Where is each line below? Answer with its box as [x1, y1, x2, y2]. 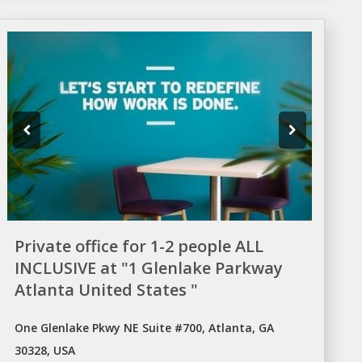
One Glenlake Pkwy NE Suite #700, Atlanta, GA [15, 319, 275, 335]
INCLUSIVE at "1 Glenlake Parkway [15, 256, 284, 279]
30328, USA [15, 342, 76, 358]
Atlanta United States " [15, 278, 199, 301]
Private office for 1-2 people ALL [15, 234, 264, 257]
